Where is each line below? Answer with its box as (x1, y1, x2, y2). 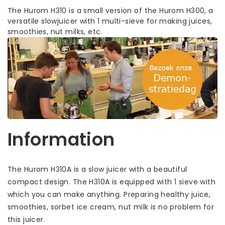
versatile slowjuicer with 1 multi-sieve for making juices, (8, 16, 212, 26)
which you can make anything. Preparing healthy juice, (8, 189, 211, 199)
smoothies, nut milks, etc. (8, 26, 102, 37)
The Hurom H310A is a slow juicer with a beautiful (8, 164, 187, 174)
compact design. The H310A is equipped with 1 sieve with (8, 176, 216, 187)
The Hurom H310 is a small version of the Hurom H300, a (8, 5, 213, 16)
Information (8, 127, 115, 152)
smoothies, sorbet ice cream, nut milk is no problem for (8, 201, 214, 212)
